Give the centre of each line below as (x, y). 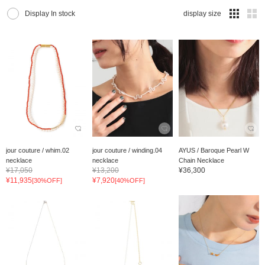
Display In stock (50, 14)
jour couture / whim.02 (38, 150)
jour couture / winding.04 (127, 150)
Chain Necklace (201, 160)
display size (202, 14)
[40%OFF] (130, 180)
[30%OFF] (47, 180)
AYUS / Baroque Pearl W (214, 150)
